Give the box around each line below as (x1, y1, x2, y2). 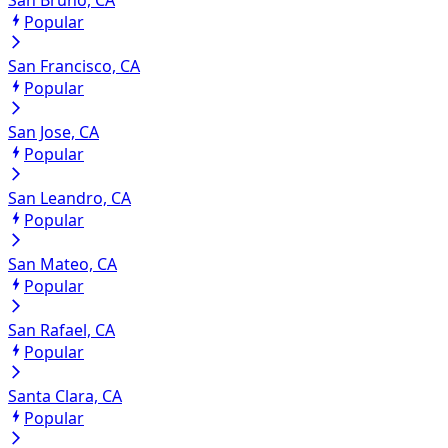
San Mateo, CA (8, 252, 117, 275)
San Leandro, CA (8, 186, 131, 209)
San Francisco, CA (8, 54, 140, 77)
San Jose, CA (8, 120, 99, 143)
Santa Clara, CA (8, 384, 122, 407)
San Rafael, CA (8, 318, 115, 341)
